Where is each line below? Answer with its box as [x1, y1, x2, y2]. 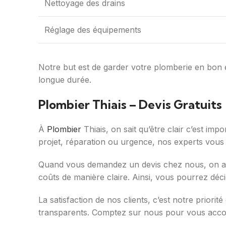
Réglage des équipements [44, 25, 141, 35]
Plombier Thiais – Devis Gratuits [38, 97, 222, 112]
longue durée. [38, 75, 91, 85]
